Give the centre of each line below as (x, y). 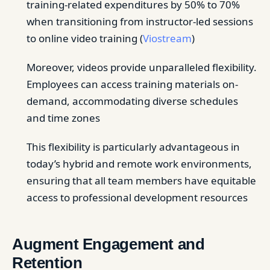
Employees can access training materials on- (132, 84)
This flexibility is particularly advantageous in (133, 147)
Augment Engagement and (108, 244)
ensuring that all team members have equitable (141, 181)
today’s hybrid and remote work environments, (139, 164)
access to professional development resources (137, 197)
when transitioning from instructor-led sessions (140, 21)
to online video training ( (85, 38)
